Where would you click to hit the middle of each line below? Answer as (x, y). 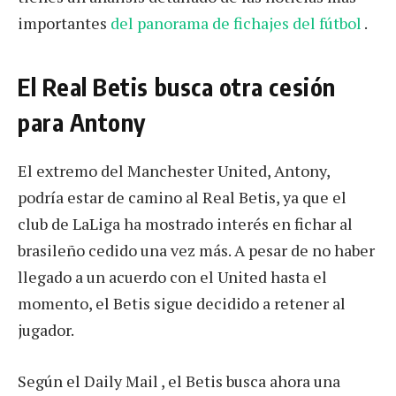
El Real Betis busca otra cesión (177, 86)
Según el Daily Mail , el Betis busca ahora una (179, 381)
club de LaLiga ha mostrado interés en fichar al (185, 224)
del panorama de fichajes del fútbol (237, 23)
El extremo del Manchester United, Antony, (174, 171)
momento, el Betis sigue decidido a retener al (182, 304)
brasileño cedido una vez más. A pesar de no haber (196, 251)
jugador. (46, 330)
